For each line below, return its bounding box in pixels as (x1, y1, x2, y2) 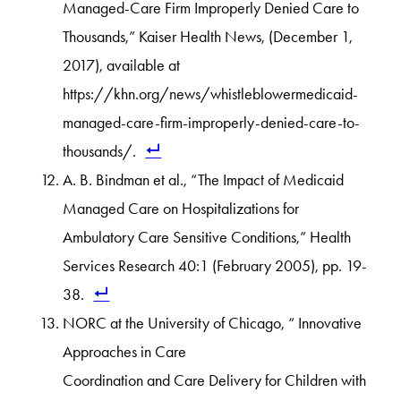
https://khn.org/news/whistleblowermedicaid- (63, 84, 359, 105)
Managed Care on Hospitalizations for (63, 199, 300, 219)
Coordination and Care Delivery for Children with (63, 371, 367, 391)
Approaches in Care (63, 342, 187, 363)
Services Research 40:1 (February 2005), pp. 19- (63, 256, 368, 277)
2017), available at (63, 55, 181, 76)
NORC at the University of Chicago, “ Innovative (63, 313, 363, 334)
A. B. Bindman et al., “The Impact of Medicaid (63, 170, 345, 191)
